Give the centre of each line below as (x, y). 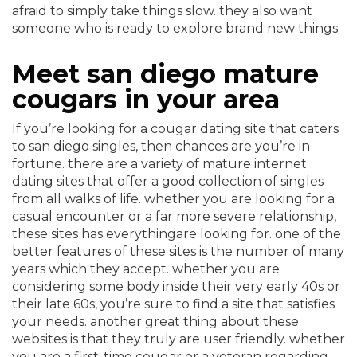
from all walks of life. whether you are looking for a (173, 199)
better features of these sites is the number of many (178, 251)
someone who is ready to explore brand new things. (176, 28)
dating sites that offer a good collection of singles (168, 181)
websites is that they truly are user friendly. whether (178, 339)
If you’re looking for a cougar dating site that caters (175, 129)
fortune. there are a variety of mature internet (159, 164)
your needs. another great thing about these (155, 322)
